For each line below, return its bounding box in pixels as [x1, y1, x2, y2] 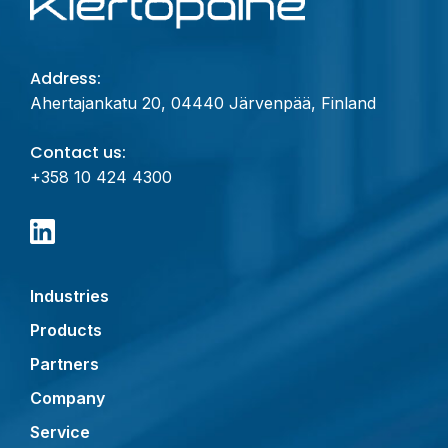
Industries [30, 286, 109, 307]
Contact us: [30, 141, 126, 165]
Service [30, 422, 90, 443]
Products [30, 320, 102, 341]
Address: [30, 67, 101, 91]
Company [30, 388, 105, 409]
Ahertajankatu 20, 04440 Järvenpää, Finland [30, 93, 376, 114]
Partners [30, 354, 99, 375]
